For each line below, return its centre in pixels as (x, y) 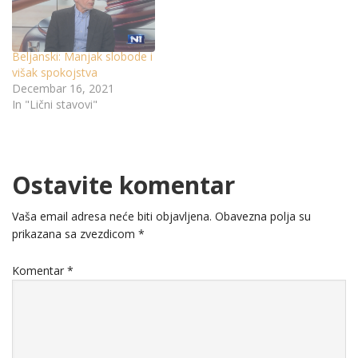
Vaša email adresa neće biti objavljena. (112, 217)
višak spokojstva (55, 73)
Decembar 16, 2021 (63, 89)
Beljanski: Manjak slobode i (82, 57)
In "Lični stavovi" (55, 105)
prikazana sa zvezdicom (75, 234)
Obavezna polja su (263, 217)
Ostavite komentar (123, 185)
